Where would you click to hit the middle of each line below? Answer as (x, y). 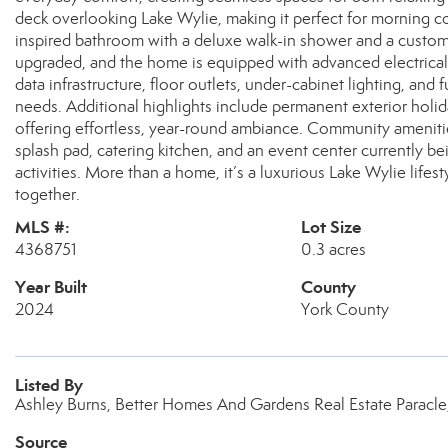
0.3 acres (333, 249)
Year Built (51, 287)
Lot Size (330, 227)
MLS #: (42, 227)
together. (47, 194)
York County (344, 309)
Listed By (49, 385)
